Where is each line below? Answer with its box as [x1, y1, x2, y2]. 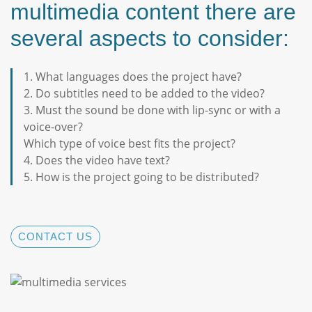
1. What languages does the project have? [24, 68, 242, 84]
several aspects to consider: [10, 25, 289, 51]
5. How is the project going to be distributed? [24, 169, 259, 185]
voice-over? [24, 118, 83, 134]
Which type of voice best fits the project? [24, 135, 235, 151]
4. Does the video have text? [24, 152, 170, 168]
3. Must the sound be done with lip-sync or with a [24, 102, 281, 118]
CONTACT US [18, 230, 93, 242]
